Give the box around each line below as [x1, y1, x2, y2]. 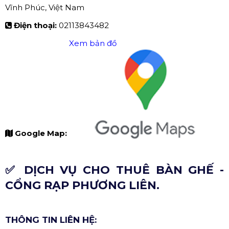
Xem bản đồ [69, 38, 117, 49]
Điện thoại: [14, 20, 59, 31]
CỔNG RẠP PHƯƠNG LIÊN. [5, 178, 159, 192]
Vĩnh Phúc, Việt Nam [5, 3, 84, 13]
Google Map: [15, 128, 69, 138]
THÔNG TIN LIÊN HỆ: [5, 214, 97, 225]
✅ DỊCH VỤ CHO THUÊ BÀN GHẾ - [5, 163, 224, 177]
